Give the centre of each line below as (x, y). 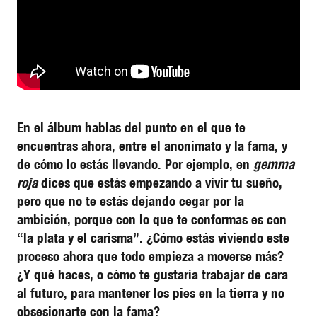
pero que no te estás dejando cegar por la (131, 201)
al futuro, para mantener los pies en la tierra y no (151, 293)
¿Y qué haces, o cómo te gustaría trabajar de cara (152, 275)
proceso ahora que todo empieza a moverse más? (150, 256)
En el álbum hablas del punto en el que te (131, 127)
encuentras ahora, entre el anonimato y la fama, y (152, 146)
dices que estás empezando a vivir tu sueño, (160, 183)
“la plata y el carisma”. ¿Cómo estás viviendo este (153, 238)
